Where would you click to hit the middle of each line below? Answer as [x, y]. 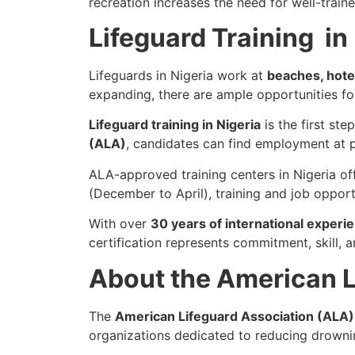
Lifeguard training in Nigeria [175, 125]
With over [120, 224]
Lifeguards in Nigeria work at [178, 75]
